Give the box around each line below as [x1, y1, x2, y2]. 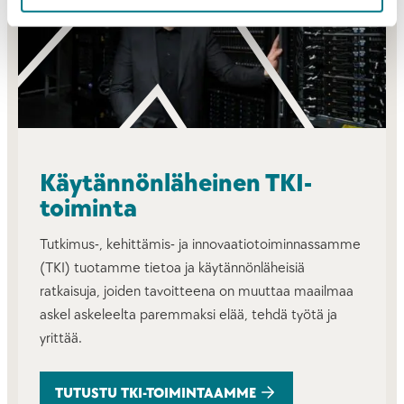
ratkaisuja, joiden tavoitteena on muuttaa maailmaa [40, 282, 353, 300]
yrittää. [40, 329, 82, 347]
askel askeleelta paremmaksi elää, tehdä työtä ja [40, 306, 337, 324]
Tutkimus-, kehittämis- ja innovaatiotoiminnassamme [40, 235, 361, 253]
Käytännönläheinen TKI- [40, 168, 312, 199]
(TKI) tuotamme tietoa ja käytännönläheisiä [40, 259, 305, 277]
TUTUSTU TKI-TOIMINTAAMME [55, 384, 256, 402]
